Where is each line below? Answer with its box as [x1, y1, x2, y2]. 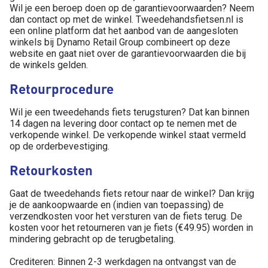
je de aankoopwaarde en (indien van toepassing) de [10, 199, 224, 211]
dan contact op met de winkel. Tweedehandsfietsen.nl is [10, 14, 243, 25]
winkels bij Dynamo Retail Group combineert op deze [10, 36, 230, 48]
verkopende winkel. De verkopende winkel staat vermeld [10, 129, 246, 141]
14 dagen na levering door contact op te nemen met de [10, 118, 237, 129]
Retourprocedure [10, 80, 114, 97]
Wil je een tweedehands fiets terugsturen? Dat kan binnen [10, 106, 249, 118]
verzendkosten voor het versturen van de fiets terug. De [10, 211, 242, 222]
